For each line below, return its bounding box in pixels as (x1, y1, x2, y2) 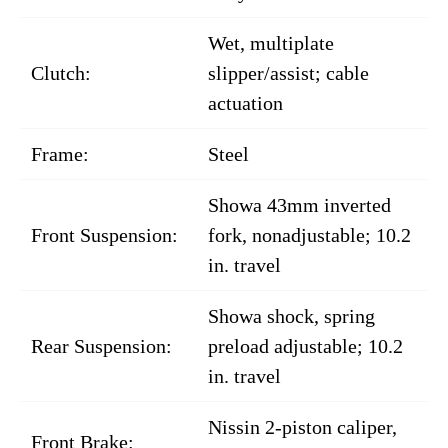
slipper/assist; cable (208, 62, 369, 85)
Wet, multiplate (208, 32, 334, 55)
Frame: (31, 143, 89, 166)
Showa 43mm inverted (208, 194, 391, 217)
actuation (208, 92, 283, 115)
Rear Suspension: (31, 335, 172, 358)
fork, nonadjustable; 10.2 (208, 224, 411, 247)
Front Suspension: (31, 224, 178, 247)
